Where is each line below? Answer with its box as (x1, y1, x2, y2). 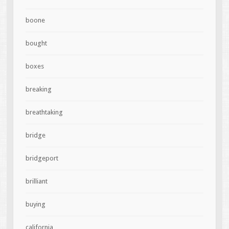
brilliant (25, 177, 48, 185)
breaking (25, 85, 52, 93)
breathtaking (25, 108, 63, 116)
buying (25, 200, 45, 208)
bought (25, 39, 47, 47)
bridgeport (25, 154, 58, 162)
